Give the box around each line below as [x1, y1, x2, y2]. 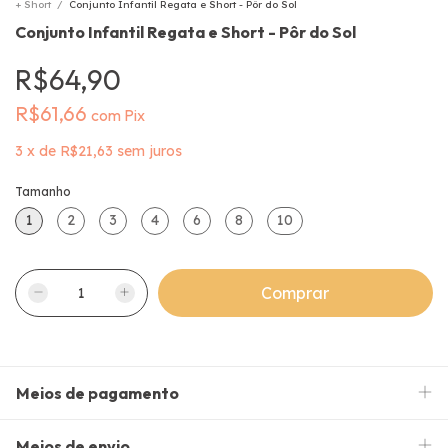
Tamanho [15, 183, 71, 199]
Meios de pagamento [16, 382, 179, 403]
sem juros [117, 141, 182, 160]
